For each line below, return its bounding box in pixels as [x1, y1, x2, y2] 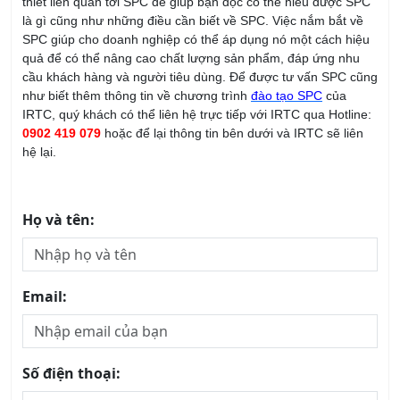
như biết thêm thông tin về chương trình [22, 6, 251, 21]
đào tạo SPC [251, 6, 322, 21]
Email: [22, 204, 67, 225]
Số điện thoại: [22, 281, 121, 302]
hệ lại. [22, 62, 56, 78]
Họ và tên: [22, 128, 95, 148]
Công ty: [22, 358, 81, 379]
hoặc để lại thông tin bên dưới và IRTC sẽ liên [101, 44, 363, 59]
